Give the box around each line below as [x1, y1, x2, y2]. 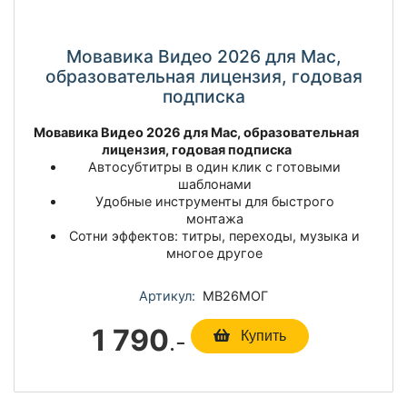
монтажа [185, 211, 243, 227]
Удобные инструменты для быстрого [94, 194, 334, 210]
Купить [236, 327, 286, 343]
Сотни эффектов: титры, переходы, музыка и [69, 228, 360, 244]
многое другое [166, 245, 263, 262]
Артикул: [139, 287, 195, 303]
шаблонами [177, 176, 252, 193]
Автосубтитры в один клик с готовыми [88, 159, 341, 175]
